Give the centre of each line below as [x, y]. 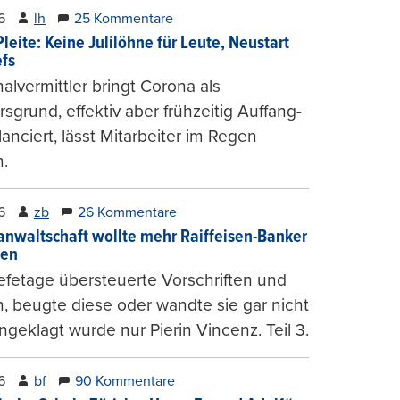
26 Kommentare [127, 213]
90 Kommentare [125, 382]
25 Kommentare [124, 19]
